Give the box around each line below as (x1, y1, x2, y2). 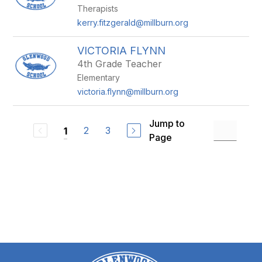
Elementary (77, 73, 120, 82)
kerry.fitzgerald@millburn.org (77, 18, 189, 27)
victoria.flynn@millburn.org (77, 87, 179, 96)
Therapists (77, 4, 119, 13)
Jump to (149, 118, 185, 129)
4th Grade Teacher (77, 58, 163, 70)
